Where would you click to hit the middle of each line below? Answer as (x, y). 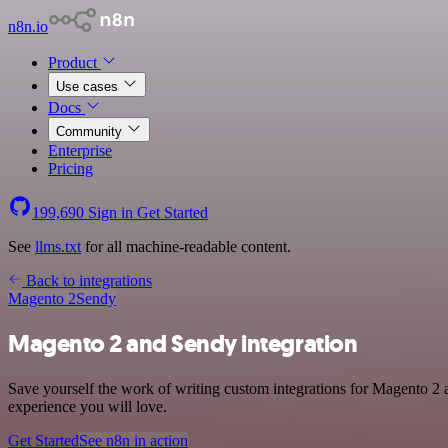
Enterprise (80, 150)
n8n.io (28, 26)
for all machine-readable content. (186, 246)
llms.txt (58, 246)
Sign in (110, 212)
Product (74, 62)
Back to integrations (87, 280)
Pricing (70, 168)
